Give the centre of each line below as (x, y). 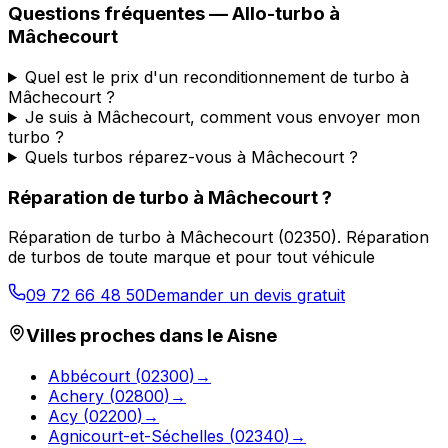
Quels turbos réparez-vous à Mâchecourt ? (191, 156)
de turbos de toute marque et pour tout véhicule (191, 257)
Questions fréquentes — (120, 14)
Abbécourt (89, 375)
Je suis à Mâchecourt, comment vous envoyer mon (222, 116)
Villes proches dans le (126, 336)
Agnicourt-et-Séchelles (136, 435)
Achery (76, 395)
